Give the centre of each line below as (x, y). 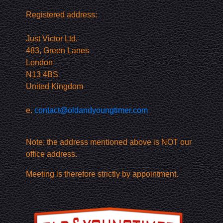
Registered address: (62, 15)
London (40, 62)
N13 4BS (42, 74)
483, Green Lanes (58, 51)
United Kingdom (55, 86)
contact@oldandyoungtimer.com (91, 110)
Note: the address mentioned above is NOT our (109, 142)
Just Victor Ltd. (52, 39)
